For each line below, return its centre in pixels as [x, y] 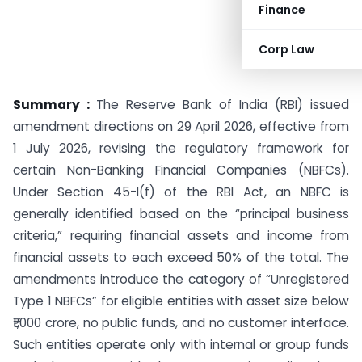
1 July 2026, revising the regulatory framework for [181, 148]
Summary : [55, 105]
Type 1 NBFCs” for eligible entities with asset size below [181, 301]
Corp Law [286, 49]
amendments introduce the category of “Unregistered [181, 279]
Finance [282, 10]
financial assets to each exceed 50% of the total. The [181, 257]
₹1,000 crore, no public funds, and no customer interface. [181, 323]
